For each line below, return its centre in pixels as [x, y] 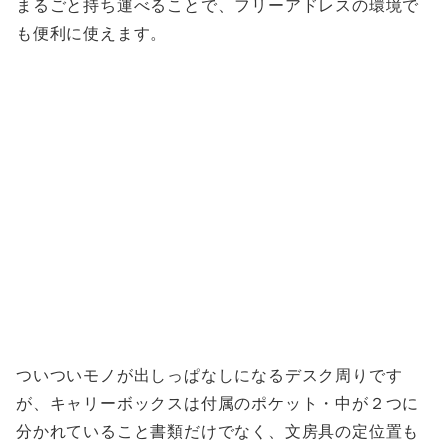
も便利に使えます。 [92, 33]
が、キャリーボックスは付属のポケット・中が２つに [218, 403]
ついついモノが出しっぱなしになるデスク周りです [209, 375]
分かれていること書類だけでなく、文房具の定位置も [218, 431]
